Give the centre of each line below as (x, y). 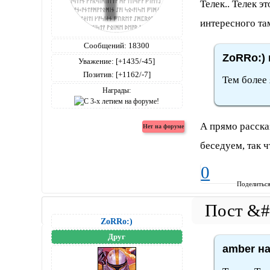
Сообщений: (105, 46)
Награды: (117, 91)
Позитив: (98, 75)
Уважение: (96, 61)
